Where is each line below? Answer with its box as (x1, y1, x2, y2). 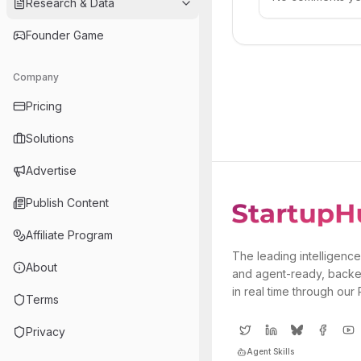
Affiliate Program (26, 228, 113, 242)
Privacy (26, 325, 65, 338)
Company (13, 71, 59, 83)
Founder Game (26, 28, 104, 42)
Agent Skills (247, 346, 294, 356)
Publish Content (26, 196, 109, 210)
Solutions (26, 131, 74, 145)
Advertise (26, 164, 77, 177)
